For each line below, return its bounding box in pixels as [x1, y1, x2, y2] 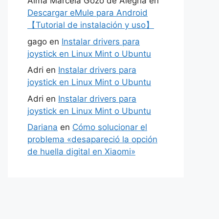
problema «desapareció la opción [27, 134, 157, 144]
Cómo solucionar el [72, 122, 147, 132]
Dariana [27, 122, 58, 132]
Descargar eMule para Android [27, 8, 148, 18]
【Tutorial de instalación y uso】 [27, 20, 154, 30]
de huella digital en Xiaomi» [27, 147, 135, 156]
